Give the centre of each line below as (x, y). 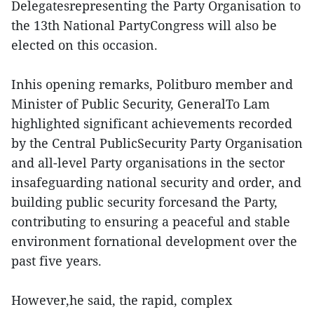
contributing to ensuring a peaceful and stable (151, 222)
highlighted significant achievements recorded (152, 124)
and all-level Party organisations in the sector (148, 163)
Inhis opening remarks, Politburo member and (152, 84)
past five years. (56, 261)
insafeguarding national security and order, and (156, 183)
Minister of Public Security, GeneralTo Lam (141, 104)
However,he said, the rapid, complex (122, 300)
